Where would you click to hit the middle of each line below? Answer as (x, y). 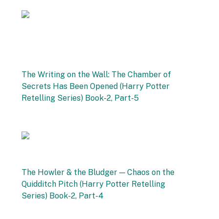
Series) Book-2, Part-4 (63, 196)
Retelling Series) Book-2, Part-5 (80, 98)
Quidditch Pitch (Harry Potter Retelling (93, 184)
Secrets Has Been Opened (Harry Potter (96, 86)
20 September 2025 (52, 121)
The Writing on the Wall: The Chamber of (96, 75)
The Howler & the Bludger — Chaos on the (98, 172)
